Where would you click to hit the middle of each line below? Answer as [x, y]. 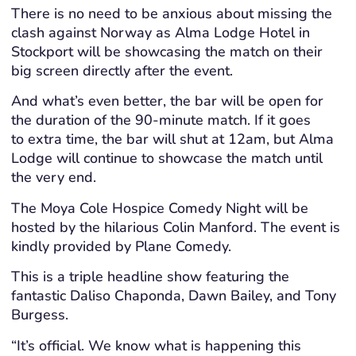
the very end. [53, 178]
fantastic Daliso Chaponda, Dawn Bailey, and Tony [173, 296]
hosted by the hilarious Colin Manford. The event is [175, 227]
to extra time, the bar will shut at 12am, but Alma [172, 139]
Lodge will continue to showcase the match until [166, 159]
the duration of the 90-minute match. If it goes [161, 120]
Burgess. [41, 315]
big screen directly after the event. [122, 71]
